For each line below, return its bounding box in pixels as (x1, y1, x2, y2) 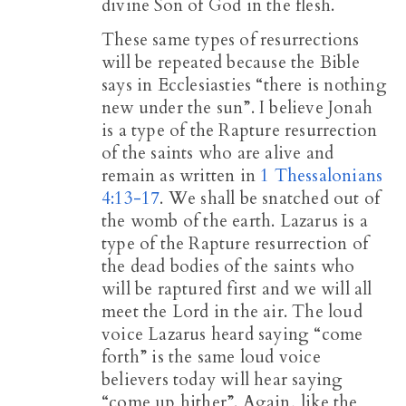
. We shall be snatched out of (159, 187, 381, 211)
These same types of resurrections (101, 28, 360, 53)
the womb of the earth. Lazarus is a (101, 209, 368, 234)
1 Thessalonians (260, 164, 383, 188)
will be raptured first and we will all (101, 277, 372, 302)
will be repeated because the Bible (101, 51, 360, 75)
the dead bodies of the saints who (101, 255, 355, 279)
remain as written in (101, 164, 261, 188)
